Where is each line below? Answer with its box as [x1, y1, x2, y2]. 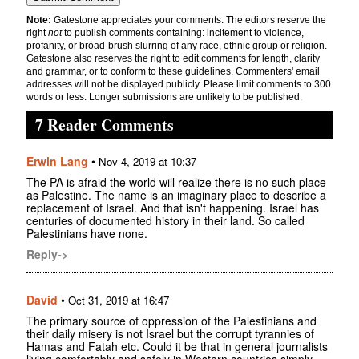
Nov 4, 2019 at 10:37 [99, 153, 196, 169]
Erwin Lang [26, 152, 88, 169]
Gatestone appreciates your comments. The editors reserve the [51, 14, 326, 26]
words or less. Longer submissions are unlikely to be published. [26, 91, 302, 103]
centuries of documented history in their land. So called [26, 212, 305, 228]
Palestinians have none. [26, 224, 147, 241]
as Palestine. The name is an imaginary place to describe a [26, 186, 326, 203]
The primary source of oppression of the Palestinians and [26, 312, 317, 329]
